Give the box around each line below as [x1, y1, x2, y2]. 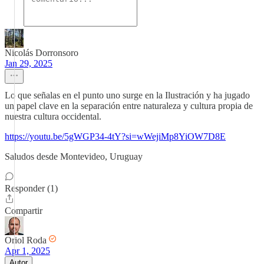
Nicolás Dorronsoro [5, 48, 78, 58]
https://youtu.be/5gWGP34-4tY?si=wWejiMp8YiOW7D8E [5, 131, 226, 141]
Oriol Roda [5, 235, 47, 245]
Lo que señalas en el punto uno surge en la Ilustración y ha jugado [5, 90, 250, 100]
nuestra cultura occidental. [5, 111, 101, 121]
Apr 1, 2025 [5, 246, 50, 256]
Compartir [5, 206, 42, 216]
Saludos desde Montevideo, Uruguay [5, 151, 143, 161]
